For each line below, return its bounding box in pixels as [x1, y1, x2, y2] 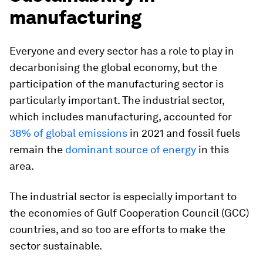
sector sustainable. [9, 240, 102, 252]
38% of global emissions [9, 127, 127, 139]
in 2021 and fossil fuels [127, 127, 240, 139]
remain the [9, 143, 65, 156]
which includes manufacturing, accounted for [9, 110, 232, 123]
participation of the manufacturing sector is [9, 77, 224, 90]
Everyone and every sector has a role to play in [9, 45, 234, 57]
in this [196, 143, 229, 156]
